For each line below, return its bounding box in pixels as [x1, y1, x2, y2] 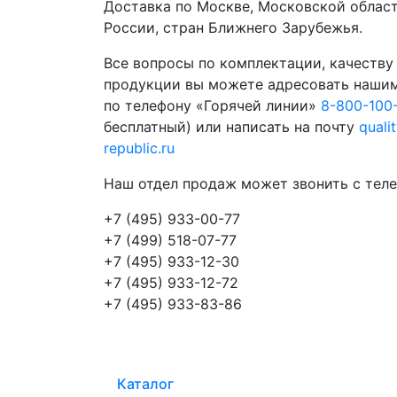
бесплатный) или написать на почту [104, 117, 359, 136]
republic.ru [104, 138, 175, 157]
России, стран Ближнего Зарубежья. [104, 18, 362, 36]
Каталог [117, 374, 174, 393]
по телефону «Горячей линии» [104, 96, 321, 114]
